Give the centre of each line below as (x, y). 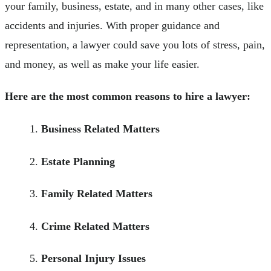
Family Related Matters (97, 194)
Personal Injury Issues (93, 259)
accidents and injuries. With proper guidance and (112, 25)
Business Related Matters (100, 129)
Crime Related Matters (95, 226)
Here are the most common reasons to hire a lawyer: (128, 96)
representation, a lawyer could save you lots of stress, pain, (135, 44)
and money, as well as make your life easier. (102, 64)
